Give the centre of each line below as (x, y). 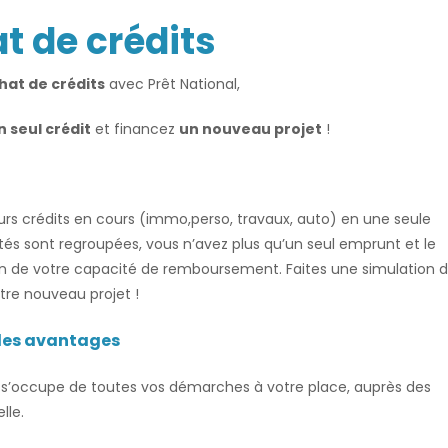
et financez (134, 129)
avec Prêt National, (172, 84)
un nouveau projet (250, 129)
